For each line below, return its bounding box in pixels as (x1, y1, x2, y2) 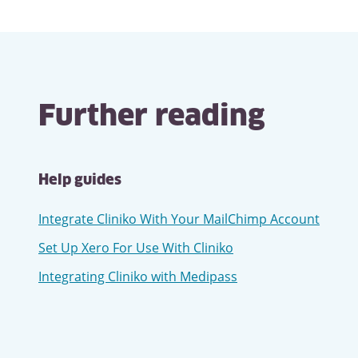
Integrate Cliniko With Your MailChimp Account (38, 210, 320, 228)
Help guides (38, 173, 121, 188)
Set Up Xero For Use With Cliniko (38, 239, 233, 257)
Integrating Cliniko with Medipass (38, 268, 237, 285)
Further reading (38, 103, 265, 132)
